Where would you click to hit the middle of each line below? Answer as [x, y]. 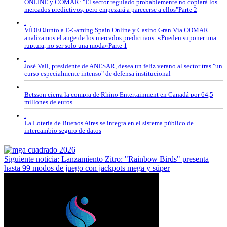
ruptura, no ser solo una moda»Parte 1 [76, 46]
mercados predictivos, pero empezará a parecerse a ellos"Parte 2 [111, 10]
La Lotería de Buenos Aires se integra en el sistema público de [109, 123]
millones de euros [48, 102]
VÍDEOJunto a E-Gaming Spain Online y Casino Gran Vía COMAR [116, 30]
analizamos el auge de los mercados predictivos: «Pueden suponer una [120, 38]
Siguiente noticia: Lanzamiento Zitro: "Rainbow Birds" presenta [106, 159]
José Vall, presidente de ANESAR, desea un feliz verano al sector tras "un [123, 66]
